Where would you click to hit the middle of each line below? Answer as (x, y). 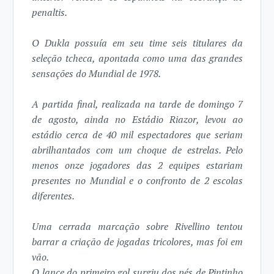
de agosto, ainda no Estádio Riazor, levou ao (138, 120)
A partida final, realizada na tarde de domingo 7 (138, 104)
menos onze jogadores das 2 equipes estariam (138, 165)
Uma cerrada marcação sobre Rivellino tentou (138, 227)
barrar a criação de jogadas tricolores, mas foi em (138, 242)
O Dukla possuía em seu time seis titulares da (138, 43)
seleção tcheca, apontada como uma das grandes (138, 58)
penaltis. (50, 13)
